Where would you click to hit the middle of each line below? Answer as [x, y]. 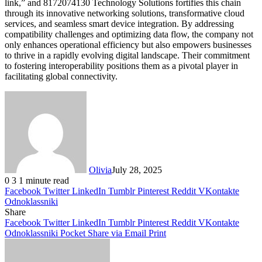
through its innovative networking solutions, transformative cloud [125, 13]
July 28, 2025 [137, 170]
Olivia [100, 170]
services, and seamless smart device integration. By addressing [119, 24]
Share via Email [117, 233]
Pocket [73, 233]
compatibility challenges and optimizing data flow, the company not [129, 35]
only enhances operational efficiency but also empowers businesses [128, 45]
